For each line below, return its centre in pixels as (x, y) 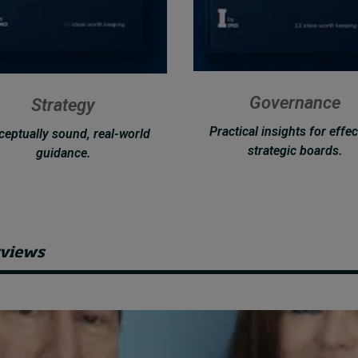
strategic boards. (295, 150)
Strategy (63, 105)
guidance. (63, 153)
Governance (295, 103)
